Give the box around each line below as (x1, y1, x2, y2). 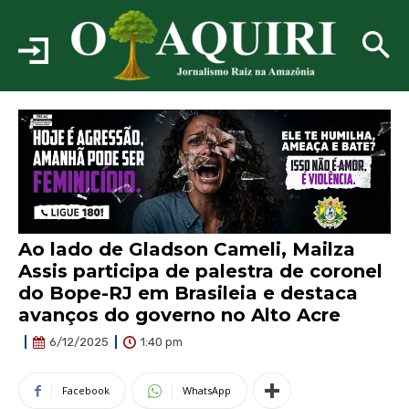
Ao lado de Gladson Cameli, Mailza (18, 238, 355, 261)
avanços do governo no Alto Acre (18, 304, 341, 327)
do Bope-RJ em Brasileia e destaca (18, 282, 358, 305)
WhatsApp (183, 383, 231, 397)
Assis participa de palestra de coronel (18, 260, 383, 283)
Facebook (62, 383, 110, 397)
